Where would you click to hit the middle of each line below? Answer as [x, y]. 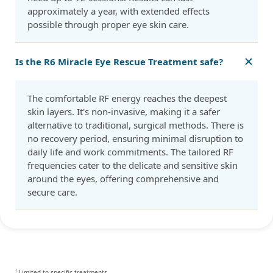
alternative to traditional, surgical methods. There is [136, 125]
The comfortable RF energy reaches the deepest [127, 98]
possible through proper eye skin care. [108, 25]
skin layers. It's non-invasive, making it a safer [124, 112]
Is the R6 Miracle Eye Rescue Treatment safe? [119, 62]
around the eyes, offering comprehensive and [123, 179]
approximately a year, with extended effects [119, 11]
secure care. [52, 192]
